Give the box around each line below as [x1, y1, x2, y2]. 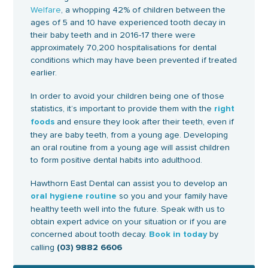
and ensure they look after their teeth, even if [54, 117, 234, 127]
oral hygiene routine [31, 192, 117, 201]
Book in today [149, 230, 208, 239]
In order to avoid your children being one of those [31, 91, 225, 102]
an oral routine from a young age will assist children [31, 142, 230, 153]
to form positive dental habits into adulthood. [31, 155, 203, 166]
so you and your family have [117, 191, 229, 202]
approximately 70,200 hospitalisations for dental [31, 42, 217, 53]
